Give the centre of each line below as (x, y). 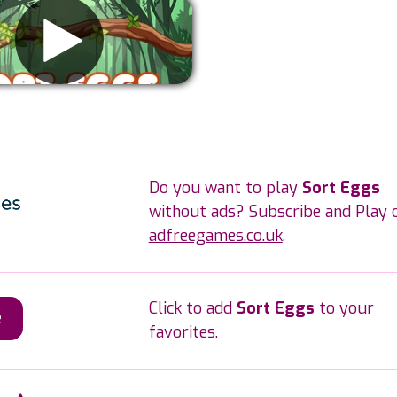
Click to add (192, 308)
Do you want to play (225, 188)
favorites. (183, 332)
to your (344, 308)
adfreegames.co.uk (215, 236)
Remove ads (59, 119)
